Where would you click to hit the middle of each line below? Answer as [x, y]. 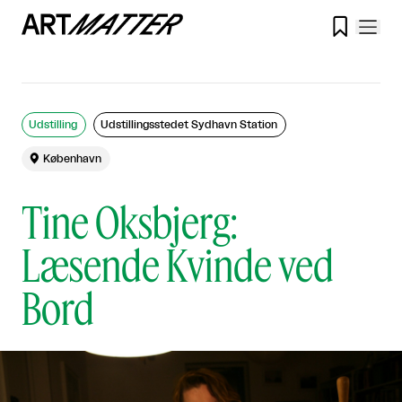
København [72, 159]
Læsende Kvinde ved [178, 264]
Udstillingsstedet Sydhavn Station [189, 125]
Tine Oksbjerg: [129, 221]
